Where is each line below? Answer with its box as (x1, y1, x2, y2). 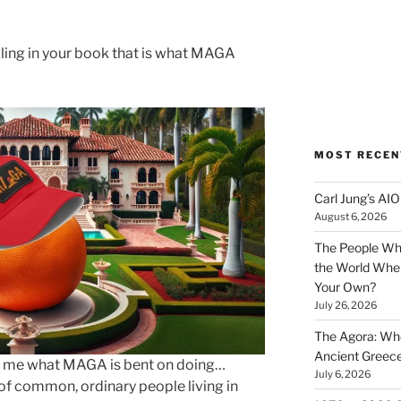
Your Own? (313, 278, 376, 294)
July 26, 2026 (313, 298, 377, 311)
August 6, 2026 (313, 209, 387, 223)
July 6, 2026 (313, 367, 371, 380)
